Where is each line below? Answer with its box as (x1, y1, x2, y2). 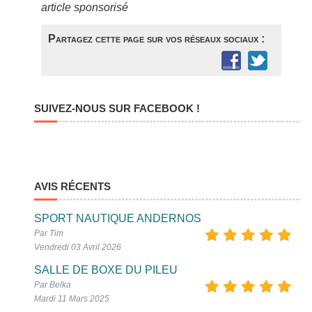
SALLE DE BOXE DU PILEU (34, 264, 178, 276)
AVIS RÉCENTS (34, 180, 111, 193)
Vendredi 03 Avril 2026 (34, 242, 122, 253)
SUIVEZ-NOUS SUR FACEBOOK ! (34, 102, 201, 115)
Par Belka (34, 280, 72, 290)
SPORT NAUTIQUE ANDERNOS (34, 212, 202, 225)
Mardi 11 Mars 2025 (34, 294, 110, 304)
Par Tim (34, 228, 64, 239)
